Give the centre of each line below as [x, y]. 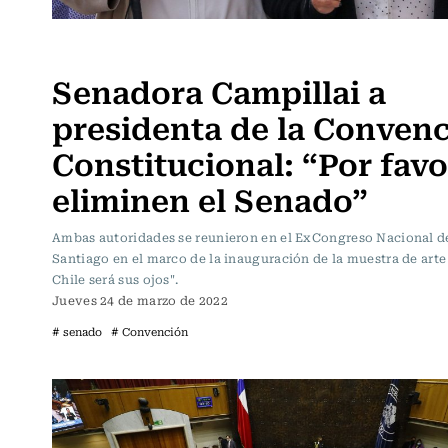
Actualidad [95, 51]
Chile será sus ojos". [115, 279]
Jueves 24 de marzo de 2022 [140, 300]
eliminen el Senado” [210, 199]
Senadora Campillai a [219, 91]
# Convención [149, 332]
